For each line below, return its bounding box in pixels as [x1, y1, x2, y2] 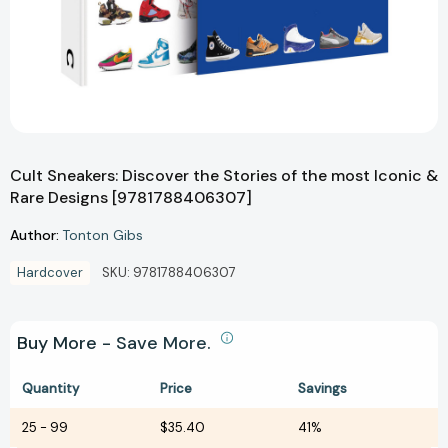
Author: [10, 225, 59, 244]
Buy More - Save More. [17, 331, 216, 356]
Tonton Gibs [62, 226, 143, 245]
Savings [298, 380, 347, 398]
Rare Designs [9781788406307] [10, 187, 252, 209]
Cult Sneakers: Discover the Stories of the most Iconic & [10, 165, 438, 187]
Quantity [22, 380, 79, 398]
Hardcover [17, 264, 83, 282]
